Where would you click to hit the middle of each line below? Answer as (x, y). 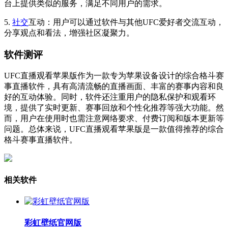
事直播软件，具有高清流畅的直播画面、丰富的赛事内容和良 (114, 87)
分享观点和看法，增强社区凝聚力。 (69, 33)
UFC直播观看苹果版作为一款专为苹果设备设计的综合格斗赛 (114, 76)
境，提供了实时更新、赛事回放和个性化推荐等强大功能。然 (114, 108)
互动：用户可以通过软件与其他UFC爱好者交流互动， (126, 22)
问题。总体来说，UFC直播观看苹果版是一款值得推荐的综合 (114, 129)
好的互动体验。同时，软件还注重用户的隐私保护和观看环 (110, 97)
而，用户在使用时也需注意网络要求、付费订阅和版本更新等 (114, 119)
